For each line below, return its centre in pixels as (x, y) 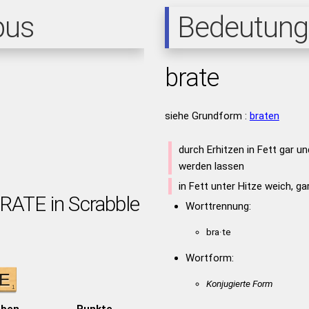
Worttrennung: (218, 206)
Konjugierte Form (239, 283)
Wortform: (209, 258)
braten (264, 116)
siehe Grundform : (207, 116)
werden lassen (211, 166)
